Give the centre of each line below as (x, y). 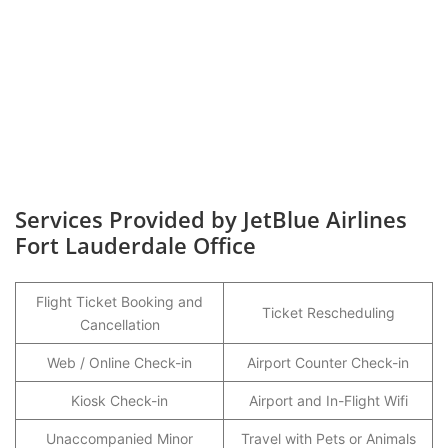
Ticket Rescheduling (328, 312)
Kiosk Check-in (119, 400)
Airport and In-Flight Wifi (328, 400)
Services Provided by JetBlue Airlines (211, 219)
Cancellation (119, 324)
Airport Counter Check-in (328, 362)
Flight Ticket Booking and (119, 301)
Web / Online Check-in (119, 362)
